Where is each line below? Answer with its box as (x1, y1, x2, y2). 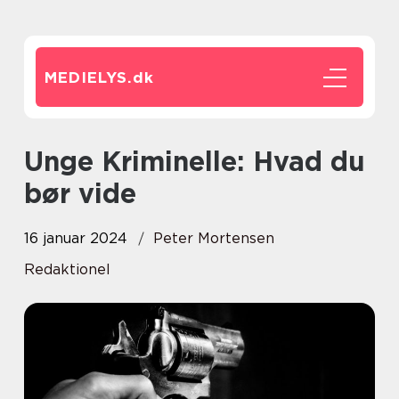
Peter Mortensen (153, 230, 274, 247)
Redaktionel (24, 261, 110, 278)
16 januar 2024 (24, 230, 127, 247)
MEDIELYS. (45, 69, 133, 86)
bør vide (24, 177, 136, 209)
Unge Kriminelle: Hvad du (24, 145, 44, 177)
